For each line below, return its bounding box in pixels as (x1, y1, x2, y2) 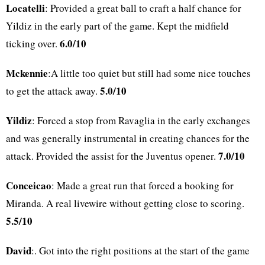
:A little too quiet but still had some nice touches (48, 66, 251, 80)
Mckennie (6, 66, 48, 81)
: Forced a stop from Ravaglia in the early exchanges (32, 114, 250, 128)
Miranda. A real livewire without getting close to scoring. (6, 196, 244, 211)
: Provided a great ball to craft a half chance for (45, 1, 241, 15)
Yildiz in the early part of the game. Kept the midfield (6, 19, 229, 33)
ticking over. (6, 37, 60, 51)
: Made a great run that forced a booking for (51, 179, 234, 193)
